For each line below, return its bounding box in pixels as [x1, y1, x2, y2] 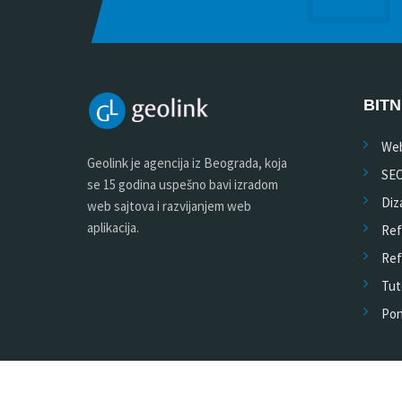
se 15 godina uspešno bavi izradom [87, 176, 278, 193]
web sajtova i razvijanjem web [87, 197, 251, 214]
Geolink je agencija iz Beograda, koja [87, 154, 287, 171]
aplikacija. [87, 219, 139, 236]
